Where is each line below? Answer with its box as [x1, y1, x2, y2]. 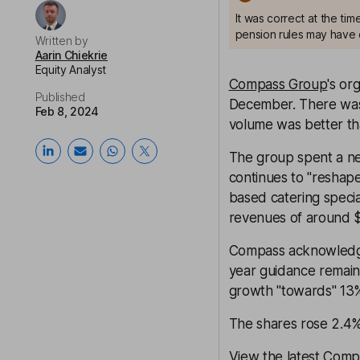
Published [35, 90, 85, 104]
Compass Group [228, 76, 328, 92]
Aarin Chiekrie [35, 48, 108, 62]
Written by [35, 34, 88, 47]
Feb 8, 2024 [35, 104, 99, 118]
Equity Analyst [35, 63, 107, 76]
